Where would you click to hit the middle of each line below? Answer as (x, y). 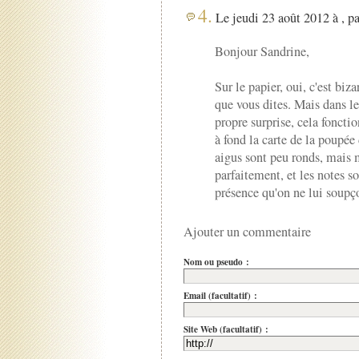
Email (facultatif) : (220, 296)
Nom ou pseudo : (216, 262)
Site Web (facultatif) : (226, 329)
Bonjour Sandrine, (262, 51)
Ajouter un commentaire (247, 231)
